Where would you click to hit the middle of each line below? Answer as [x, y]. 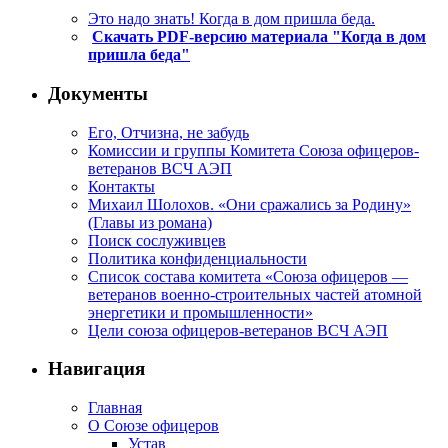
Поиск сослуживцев [157, 240]
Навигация [96, 369]
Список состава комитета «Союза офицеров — [248, 276]
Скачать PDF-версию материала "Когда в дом [259, 37]
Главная [115, 408]
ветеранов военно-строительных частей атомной [255, 294]
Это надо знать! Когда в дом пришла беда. [231, 19]
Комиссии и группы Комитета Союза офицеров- [253, 150]
